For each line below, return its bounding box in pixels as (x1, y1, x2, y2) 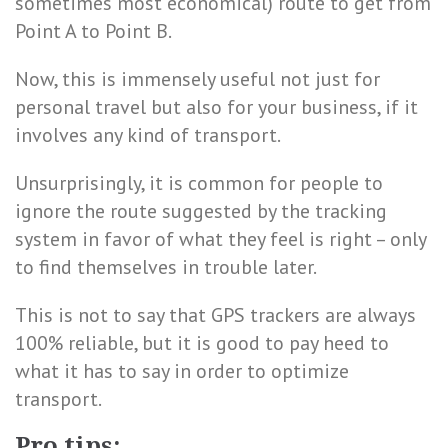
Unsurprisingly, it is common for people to (15, 170, 383, 196)
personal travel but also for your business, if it (15, 94, 418, 120)
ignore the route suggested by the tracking (15, 198, 387, 224)
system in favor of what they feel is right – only (15, 226, 426, 252)
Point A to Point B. (15, 18, 172, 44)
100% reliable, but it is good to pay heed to (15, 330, 389, 356)
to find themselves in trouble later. (15, 254, 317, 280)
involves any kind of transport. (15, 122, 281, 148)
